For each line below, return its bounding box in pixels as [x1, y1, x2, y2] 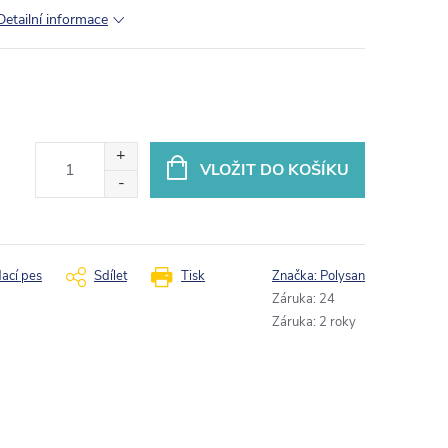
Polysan [320, 267, 365, 285]
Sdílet [94, 267, 127, 285]
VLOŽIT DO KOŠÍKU [199, 158, 349, 181]
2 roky [319, 313, 356, 331]
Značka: [272, 267, 320, 285]
